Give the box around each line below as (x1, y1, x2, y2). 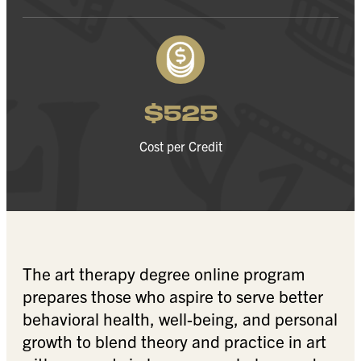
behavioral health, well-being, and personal (23, 307, 338, 329)
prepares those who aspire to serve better (23, 284, 323, 306)
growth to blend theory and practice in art (23, 330, 326, 351)
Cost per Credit (139, 137, 222, 154)
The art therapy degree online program (23, 262, 305, 284)
